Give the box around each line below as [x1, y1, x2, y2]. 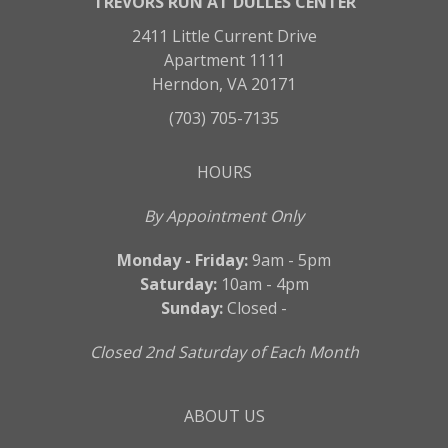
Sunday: [161, 297, 223, 319]
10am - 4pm [216, 273, 309, 295]
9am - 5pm [248, 249, 331, 271]
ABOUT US [183, 405, 265, 427]
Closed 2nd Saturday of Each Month [89, 341, 359, 363]
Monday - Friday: [117, 249, 248, 271]
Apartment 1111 [163, 49, 285, 71]
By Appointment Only [144, 205, 304, 227]
